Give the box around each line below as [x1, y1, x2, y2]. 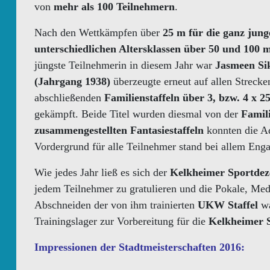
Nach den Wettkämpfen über [34, 27, 163, 39]
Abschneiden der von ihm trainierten [34, 199, 198, 211]
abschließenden [34, 92, 104, 104]
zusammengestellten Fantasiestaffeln [34, 124, 204, 136]
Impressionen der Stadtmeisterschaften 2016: [34, 241, 245, 253]
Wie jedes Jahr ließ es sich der [34, 166, 170, 178]
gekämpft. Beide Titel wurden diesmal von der [34, 108, 241, 120]
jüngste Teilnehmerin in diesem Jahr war [34, 59, 215, 71]
